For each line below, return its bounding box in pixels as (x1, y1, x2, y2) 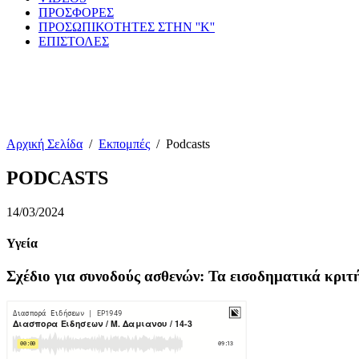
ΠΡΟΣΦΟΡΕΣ (38, 6, 114, 19)
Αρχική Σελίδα (6, 137, 83, 151)
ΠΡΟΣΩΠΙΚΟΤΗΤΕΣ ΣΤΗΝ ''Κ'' (38, 20, 215, 34)
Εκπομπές (99, 137, 150, 151)
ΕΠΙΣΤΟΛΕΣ (38, 34, 109, 48)
